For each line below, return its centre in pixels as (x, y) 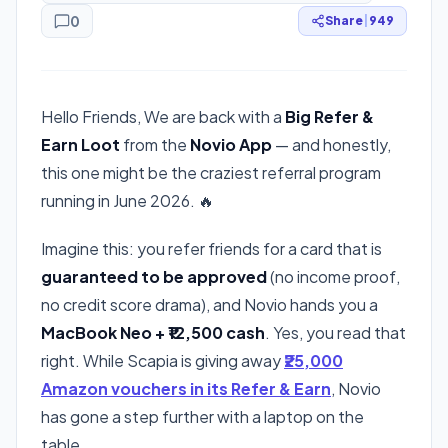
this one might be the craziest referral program (211, 172)
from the (155, 144)
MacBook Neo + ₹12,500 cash (153, 332)
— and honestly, (331, 144)
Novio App (231, 144)
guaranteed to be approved (154, 276)
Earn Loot (80, 144)
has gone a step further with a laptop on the (202, 416)
